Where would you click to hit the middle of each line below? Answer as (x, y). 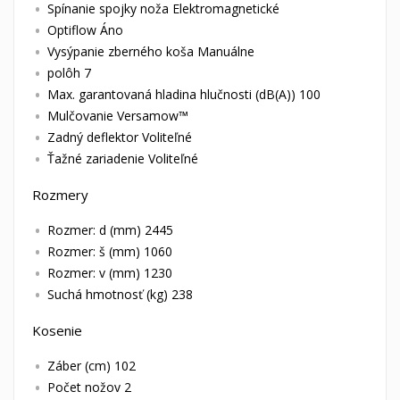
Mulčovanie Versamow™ (118, 116)
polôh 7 (69, 73)
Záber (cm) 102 (92, 366)
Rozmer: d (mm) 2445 (110, 230)
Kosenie (57, 331)
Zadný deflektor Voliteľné (120, 137)
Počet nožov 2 (89, 387)
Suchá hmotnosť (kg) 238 (120, 295)
